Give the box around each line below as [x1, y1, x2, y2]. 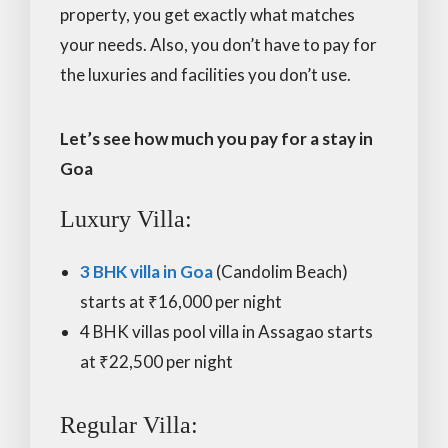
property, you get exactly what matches [60, 3, 355, 25]
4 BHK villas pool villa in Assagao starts [80, 320, 373, 342]
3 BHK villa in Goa [80, 260, 213, 282]
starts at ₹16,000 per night [80, 290, 282, 312]
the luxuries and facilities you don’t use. [60, 63, 351, 85]
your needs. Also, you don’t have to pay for [60, 33, 377, 55]
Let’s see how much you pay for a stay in [60, 127, 373, 149]
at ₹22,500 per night [80, 350, 233, 372]
